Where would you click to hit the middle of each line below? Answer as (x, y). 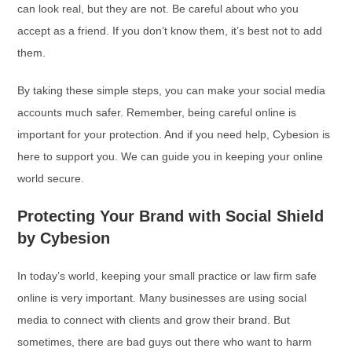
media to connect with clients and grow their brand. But (154, 320)
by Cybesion (64, 238)
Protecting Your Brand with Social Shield (171, 216)
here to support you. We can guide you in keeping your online (170, 156)
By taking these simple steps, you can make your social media (172, 90)
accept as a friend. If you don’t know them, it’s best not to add (170, 31)
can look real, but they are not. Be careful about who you (158, 9)
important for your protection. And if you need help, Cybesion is (174, 134)
